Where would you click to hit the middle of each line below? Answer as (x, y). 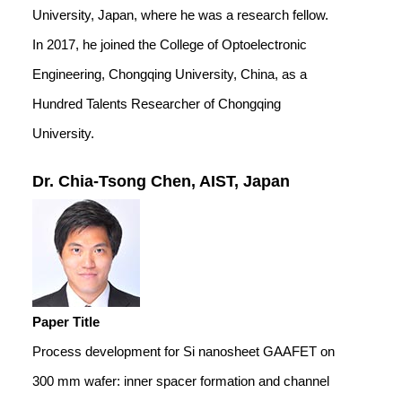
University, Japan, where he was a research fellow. (180, 15)
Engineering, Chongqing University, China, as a (170, 74)
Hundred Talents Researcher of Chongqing (157, 104)
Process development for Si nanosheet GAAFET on (184, 351)
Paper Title (66, 322)
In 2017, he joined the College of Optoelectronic (170, 44)
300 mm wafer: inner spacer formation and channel (181, 381)
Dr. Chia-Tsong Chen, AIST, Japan (161, 181)
